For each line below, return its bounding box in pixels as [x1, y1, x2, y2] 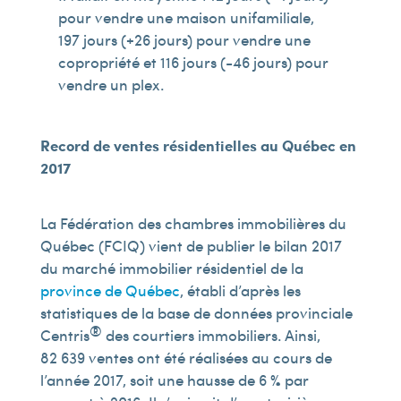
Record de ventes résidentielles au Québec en [39, 134, 356, 156]
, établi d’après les [179, 279, 301, 301]
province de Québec [39, 279, 180, 301]
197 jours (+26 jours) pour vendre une [57, 29, 311, 50]
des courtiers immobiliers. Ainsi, [101, 324, 320, 346]
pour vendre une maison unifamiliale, [57, 6, 314, 28]
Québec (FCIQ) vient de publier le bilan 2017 [39, 235, 342, 256]
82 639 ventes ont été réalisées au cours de [39, 346, 332, 368]
